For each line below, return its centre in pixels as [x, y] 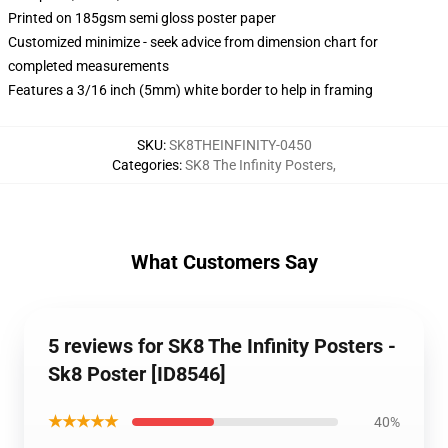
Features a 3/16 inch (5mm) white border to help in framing [190, 90]
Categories [145, 165]
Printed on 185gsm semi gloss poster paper [142, 18]
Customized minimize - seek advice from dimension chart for [193, 42]
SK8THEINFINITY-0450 [240, 145]
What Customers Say [224, 262]
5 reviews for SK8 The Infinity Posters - [222, 346]
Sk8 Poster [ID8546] [137, 374]
